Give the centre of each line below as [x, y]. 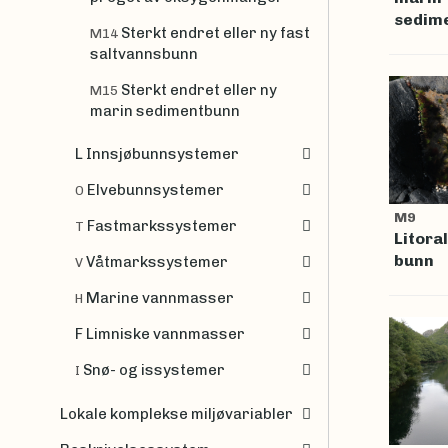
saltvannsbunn [144, 53]
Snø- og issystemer [154, 370]
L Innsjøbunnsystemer [157, 154]
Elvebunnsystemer [155, 190]
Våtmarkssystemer [157, 262]
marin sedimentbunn [165, 110]
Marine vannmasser [160, 298]
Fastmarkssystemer [162, 226]
